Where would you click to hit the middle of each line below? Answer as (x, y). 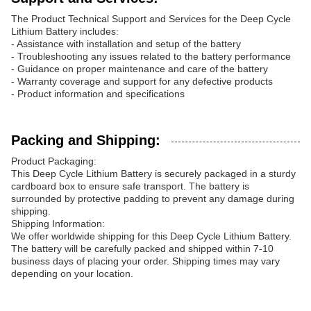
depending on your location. (72, 274)
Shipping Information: (58, 224)
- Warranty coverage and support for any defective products (142, 82)
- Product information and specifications (98, 94)
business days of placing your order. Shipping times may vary (145, 261)
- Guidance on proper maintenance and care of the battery (140, 69)
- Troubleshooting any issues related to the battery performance (151, 57)
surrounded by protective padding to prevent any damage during (153, 199)
